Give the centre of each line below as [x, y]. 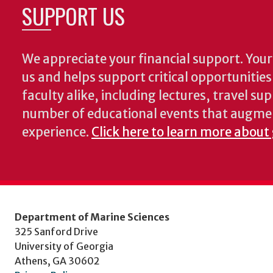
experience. [57, 132]
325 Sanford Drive [56, 232]
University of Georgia [64, 246]
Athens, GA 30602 [57, 261]
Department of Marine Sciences [92, 217]
